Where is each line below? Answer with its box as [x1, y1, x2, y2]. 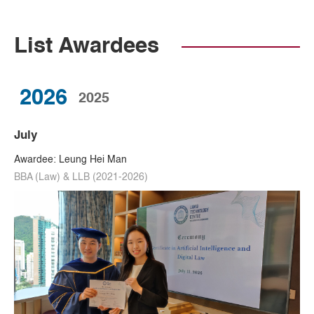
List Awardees [14, 36, 159, 57]
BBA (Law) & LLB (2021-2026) [14, 172, 148, 182]
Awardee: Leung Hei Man [14, 155, 127, 165]
